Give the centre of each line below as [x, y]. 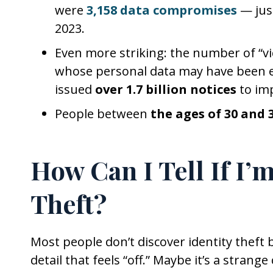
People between [103, 114]
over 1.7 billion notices [166, 89]
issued [75, 89]
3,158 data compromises [162, 10]
